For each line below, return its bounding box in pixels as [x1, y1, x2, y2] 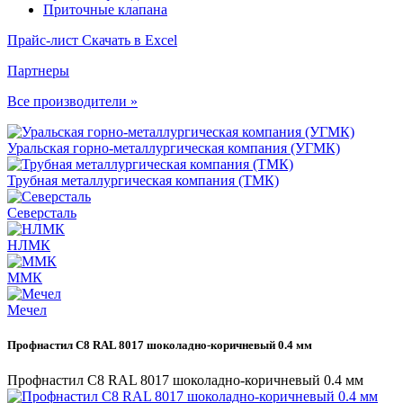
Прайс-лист [7, 32, 82, 48]
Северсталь [7, 205, 76, 220]
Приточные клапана [43, 2, 167, 17]
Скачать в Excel [82, 32, 177, 48]
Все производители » [7, 94, 138, 109]
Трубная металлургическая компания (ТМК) [7, 173, 279, 188]
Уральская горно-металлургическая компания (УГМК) [7, 140, 340, 156]
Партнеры [7, 63, 69, 78]
